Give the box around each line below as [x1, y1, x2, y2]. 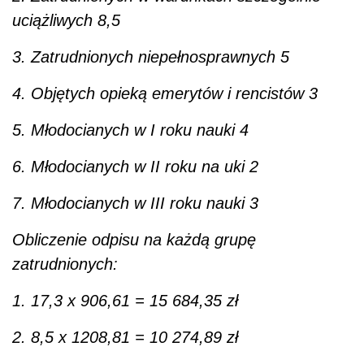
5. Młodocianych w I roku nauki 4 [12, 120, 249, 139]
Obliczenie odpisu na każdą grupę [12, 230, 256, 249]
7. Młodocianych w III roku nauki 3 [12, 193, 258, 212]
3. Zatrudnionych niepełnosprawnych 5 [12, 47, 289, 66]
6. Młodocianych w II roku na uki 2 [12, 157, 258, 175]
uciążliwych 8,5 [12, 11, 120, 29]
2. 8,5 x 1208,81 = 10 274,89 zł [12, 327, 238, 346]
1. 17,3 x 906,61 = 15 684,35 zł [12, 291, 238, 310]
